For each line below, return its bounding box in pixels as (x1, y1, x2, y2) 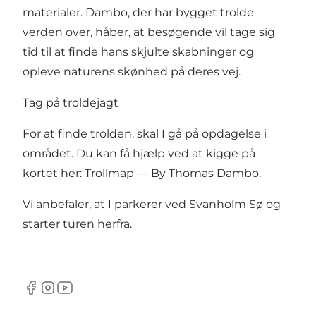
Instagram (39, 288, 97, 302)
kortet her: (23, 166, 85, 180)
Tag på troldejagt (23, 95, 119, 109)
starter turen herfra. (23, 217, 135, 231)
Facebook (22, 288, 78, 302)
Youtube (56, 288, 104, 302)
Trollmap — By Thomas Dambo (85, 166, 259, 180)
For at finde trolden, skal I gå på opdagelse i (23, 126, 267, 140)
